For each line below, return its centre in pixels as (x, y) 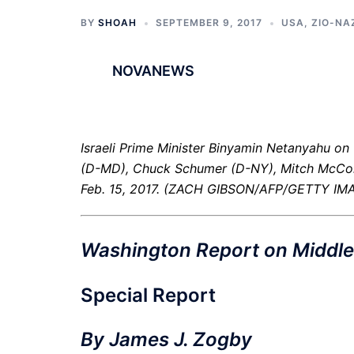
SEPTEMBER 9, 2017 (209, 23)
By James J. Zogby (166, 340)
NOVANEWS (153, 71)
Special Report (148, 295)
